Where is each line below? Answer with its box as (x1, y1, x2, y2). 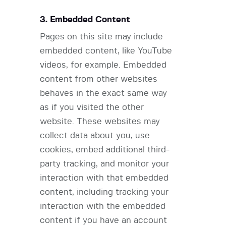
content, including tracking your (40, 188, 168, 197)
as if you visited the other (40, 103, 144, 112)
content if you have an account (40, 216, 167, 225)
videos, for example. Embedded (40, 61, 166, 70)
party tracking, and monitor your (40, 159, 169, 168)
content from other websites (40, 75, 157, 84)
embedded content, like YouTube (40, 46, 172, 55)
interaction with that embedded (40, 174, 168, 183)
